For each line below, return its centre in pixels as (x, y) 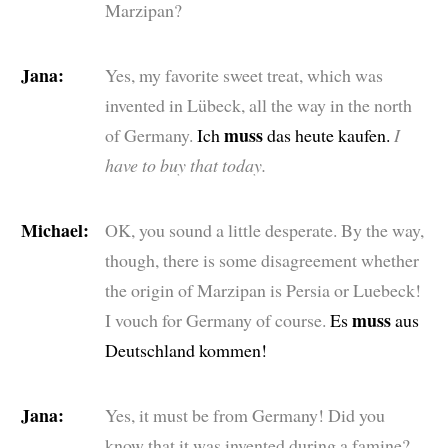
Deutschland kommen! (185, 349)
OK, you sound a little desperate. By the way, (264, 229)
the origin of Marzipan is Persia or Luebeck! (262, 289)
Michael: (54, 229)
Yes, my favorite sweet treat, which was (243, 74)
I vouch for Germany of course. (215, 319)
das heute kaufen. (328, 134)
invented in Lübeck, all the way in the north (258, 104)
